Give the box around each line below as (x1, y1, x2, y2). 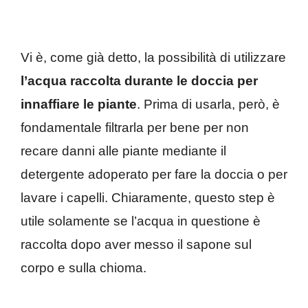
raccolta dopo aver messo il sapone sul (21, 237, 252, 252)
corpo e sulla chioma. (21, 261, 146, 275)
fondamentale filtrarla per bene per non (21, 120, 249, 135)
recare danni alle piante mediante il (21, 144, 226, 158)
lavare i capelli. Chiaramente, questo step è (21, 190, 275, 205)
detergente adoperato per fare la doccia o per (21, 167, 287, 181)
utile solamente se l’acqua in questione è (21, 214, 261, 228)
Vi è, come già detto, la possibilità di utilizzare (21, 50, 286, 65)
